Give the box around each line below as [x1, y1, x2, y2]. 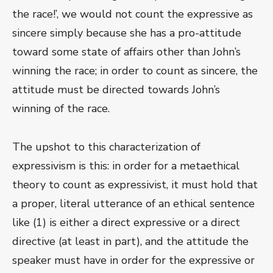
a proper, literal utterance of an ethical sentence [12, 196, 255, 211]
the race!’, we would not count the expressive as [12, 7, 253, 22]
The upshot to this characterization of [12, 140, 200, 155]
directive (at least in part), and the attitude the [12, 234, 249, 249]
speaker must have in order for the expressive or [12, 253, 255, 268]
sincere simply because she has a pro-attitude [12, 26, 241, 41]
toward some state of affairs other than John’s [12, 44, 241, 60]
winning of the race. [12, 101, 110, 116]
